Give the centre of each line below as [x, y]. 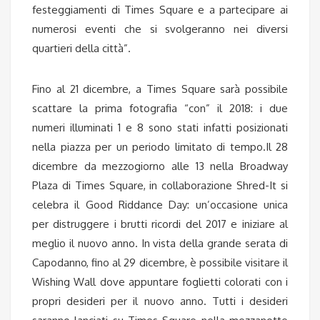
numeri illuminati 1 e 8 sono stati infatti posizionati [160, 127]
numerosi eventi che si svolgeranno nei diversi [160, 29]
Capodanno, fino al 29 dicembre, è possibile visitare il [160, 262]
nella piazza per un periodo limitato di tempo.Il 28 [160, 147]
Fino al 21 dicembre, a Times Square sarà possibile [160, 89]
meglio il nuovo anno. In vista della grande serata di [160, 243]
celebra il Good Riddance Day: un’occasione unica [160, 205]
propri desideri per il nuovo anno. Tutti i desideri [160, 301]
